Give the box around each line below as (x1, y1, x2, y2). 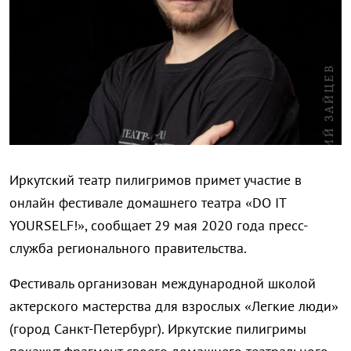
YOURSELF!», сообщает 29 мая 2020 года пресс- (9, 216, 308, 235)
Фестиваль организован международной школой (9, 274, 316, 293)
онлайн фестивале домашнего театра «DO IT (9, 194, 286, 212)
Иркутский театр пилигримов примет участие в (9, 171, 302, 190)
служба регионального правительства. (9, 239, 247, 258)
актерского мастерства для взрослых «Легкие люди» (9, 297, 338, 316)
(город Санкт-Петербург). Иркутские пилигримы (9, 320, 306, 338)
